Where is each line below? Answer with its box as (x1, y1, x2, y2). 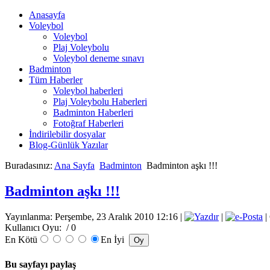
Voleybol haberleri (53, 86, 123, 96)
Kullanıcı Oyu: (5, 222, 64, 233)
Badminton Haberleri (53, 107, 133, 118)
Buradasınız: (5, 160, 54, 171)
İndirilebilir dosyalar (29, 129, 105, 139)
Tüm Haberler (29, 75, 83, 85)
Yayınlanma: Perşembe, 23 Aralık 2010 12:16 (5, 211, 178, 222)
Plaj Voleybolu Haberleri (53, 96, 147, 107)
